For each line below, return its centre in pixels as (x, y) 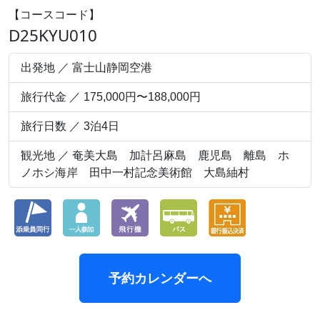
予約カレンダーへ (160, 278)
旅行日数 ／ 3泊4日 (70, 126)
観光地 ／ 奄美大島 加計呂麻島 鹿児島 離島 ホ (155, 155)
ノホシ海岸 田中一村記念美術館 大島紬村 (135, 172)
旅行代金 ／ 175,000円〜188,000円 (111, 97)
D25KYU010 (53, 35)
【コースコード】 (54, 15)
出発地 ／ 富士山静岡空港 (86, 67)
